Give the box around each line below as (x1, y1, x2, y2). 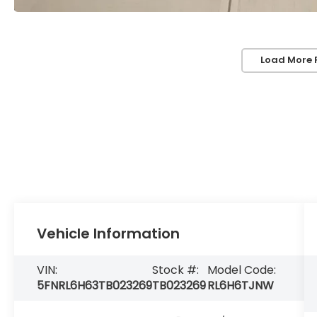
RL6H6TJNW (207, 277, 275, 294)
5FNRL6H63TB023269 (37, 277, 153, 294)
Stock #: (152, 262, 200, 279)
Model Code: (207, 262, 277, 279)
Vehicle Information (37, 224, 180, 244)
